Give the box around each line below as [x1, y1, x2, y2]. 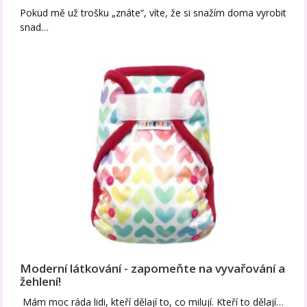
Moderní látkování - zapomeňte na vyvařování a [20, 260, 286, 276]
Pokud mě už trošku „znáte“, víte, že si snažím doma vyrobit [20, 5, 287, 19]
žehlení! [20, 273, 62, 289]
